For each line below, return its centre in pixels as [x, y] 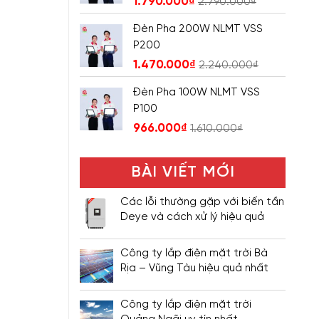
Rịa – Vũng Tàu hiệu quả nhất [194, 269]
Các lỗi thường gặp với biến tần [202, 203]
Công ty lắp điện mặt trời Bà [194, 254]
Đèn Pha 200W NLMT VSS [198, 29]
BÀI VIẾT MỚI [183, 173]
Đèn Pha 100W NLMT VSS [197, 92]
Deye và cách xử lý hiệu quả [192, 218]
